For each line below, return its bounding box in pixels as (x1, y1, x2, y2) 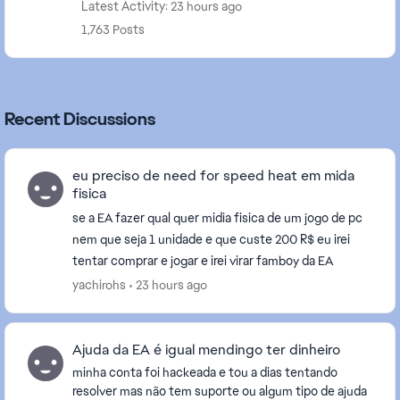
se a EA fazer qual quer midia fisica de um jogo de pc (72, 210, 362, 226)
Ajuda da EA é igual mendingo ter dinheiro (72, 340, 340, 359)
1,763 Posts (81, 21, 145, 37)
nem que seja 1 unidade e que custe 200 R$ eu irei (72, 231, 350, 247)
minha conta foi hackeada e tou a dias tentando (72, 364, 337, 380)
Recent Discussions (4, 107, 155, 130)
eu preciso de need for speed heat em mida (72, 166, 354, 185)
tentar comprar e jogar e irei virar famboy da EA (72, 253, 333, 269)
